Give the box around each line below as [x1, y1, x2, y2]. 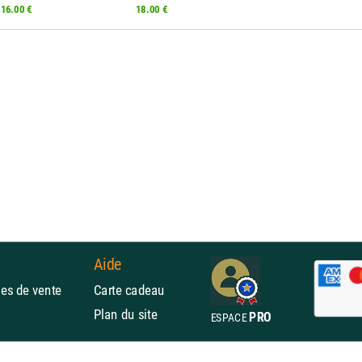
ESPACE [210, 310, 250, 325]
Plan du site [93, 305, 158, 322]
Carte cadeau [93, 281, 165, 298]
